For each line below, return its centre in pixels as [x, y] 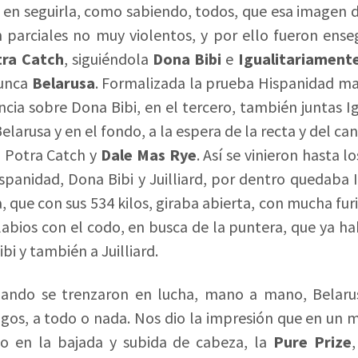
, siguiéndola [108, 59]
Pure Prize [313, 342]
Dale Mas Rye [148, 155]
